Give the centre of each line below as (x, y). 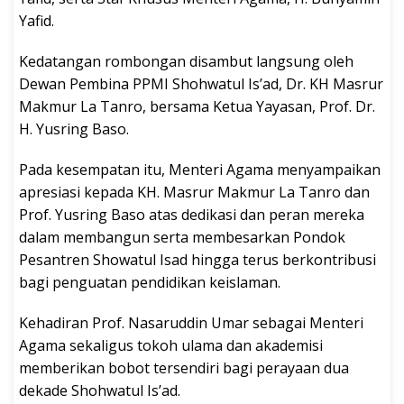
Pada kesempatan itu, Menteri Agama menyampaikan (200, 169)
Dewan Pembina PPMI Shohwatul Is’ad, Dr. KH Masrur (201, 83)
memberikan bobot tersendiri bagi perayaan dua (184, 367)
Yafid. (38, 20)
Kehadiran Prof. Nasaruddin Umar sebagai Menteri (191, 322)
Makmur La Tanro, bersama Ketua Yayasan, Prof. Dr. (197, 106)
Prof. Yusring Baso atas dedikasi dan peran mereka (192, 214)
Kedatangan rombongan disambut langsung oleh (186, 61)
